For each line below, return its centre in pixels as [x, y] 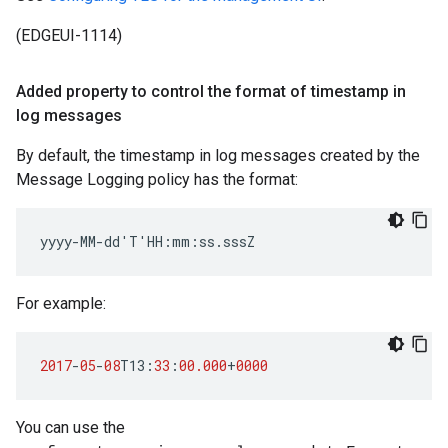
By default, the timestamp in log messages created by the [218, 155]
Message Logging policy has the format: [157, 179]
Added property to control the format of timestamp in [211, 91]
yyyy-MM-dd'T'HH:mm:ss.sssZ [147, 241]
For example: [61, 303]
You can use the [70, 427]
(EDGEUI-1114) [69, 35]
